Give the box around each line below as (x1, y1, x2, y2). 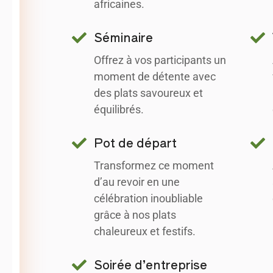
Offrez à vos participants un (94, 53, 227, 66)
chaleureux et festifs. (94, 224, 196, 238)
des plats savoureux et (94, 86, 204, 99)
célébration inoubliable (94, 191, 204, 205)
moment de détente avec (94, 69, 216, 83)
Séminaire (94, 27, 154, 46)
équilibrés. (94, 102, 144, 116)
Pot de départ (94, 133, 177, 151)
